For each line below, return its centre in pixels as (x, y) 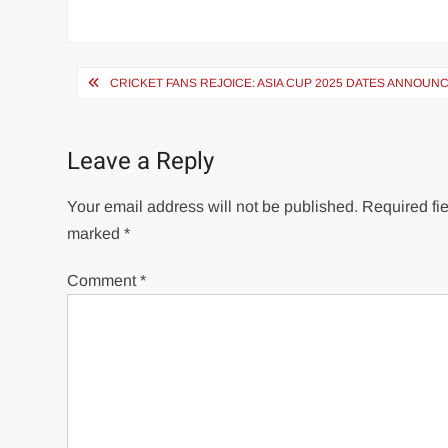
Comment (104, 280)
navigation (137, 115)
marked (96, 233)
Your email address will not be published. (213, 206)
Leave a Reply (141, 161)
